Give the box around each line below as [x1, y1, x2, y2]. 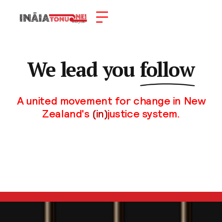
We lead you [27, 56, 140, 82]
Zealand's [42, 108, 92, 120]
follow [139, 56, 195, 82]
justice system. [108, 108, 180, 120]
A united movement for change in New [16, 95, 206, 107]
